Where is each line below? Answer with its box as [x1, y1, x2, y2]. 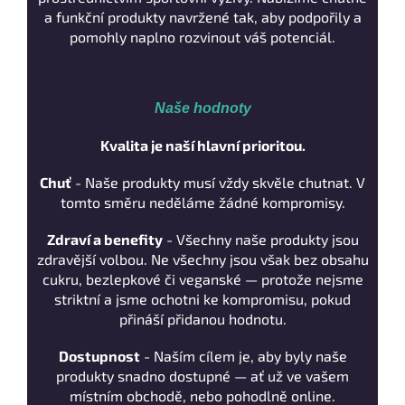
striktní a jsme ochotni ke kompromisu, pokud [54, 290, 351, 308]
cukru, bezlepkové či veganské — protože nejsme [42, 270, 363, 288]
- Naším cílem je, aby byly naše [139, 347, 347, 365]
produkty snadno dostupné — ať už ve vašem [56, 367, 349, 385]
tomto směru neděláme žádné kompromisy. [60, 193, 345, 212]
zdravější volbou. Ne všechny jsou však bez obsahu [36, 250, 369, 268]
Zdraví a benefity [46, 231, 163, 249]
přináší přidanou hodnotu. [118, 310, 287, 328]
